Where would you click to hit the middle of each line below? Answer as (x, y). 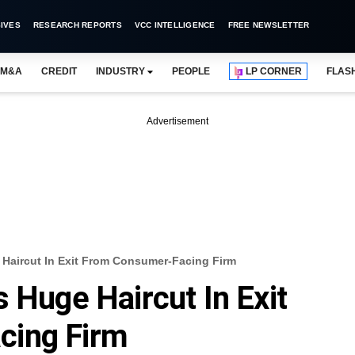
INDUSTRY (120, 71)
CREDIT (59, 71)
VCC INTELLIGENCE (175, 25)
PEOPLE (191, 71)
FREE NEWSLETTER (269, 25)
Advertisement (177, 121)
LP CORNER (274, 71)
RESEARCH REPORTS (77, 25)
